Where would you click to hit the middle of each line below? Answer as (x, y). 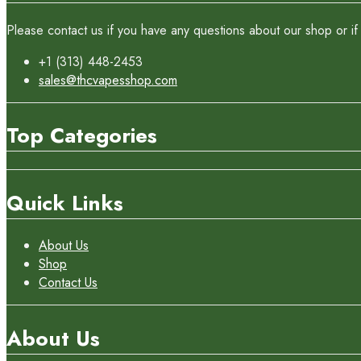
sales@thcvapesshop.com (108, 80)
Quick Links (65, 203)
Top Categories (82, 136)
